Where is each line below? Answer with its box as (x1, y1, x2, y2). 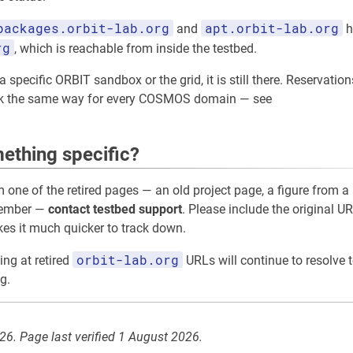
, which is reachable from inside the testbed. (14, 41, 257, 56)
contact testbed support (48, 202, 182, 217)
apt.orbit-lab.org (205, 20, 339, 36)
